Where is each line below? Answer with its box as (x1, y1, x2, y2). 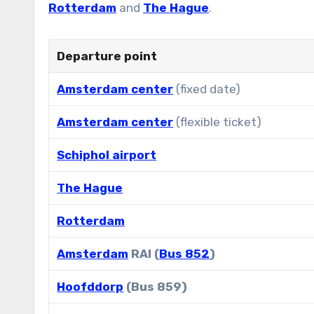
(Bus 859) (123, 279, 188, 294)
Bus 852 (159, 246, 210, 261)
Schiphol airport (57, 147, 157, 162)
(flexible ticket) (173, 114, 262, 129)
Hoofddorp (57, 279, 124, 294)
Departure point (57, 48, 158, 63)
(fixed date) (173, 81, 241, 96)
